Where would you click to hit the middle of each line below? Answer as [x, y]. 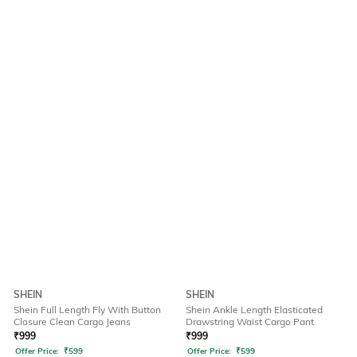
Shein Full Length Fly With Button [87, 310]
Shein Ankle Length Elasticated [254, 310]
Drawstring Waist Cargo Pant [250, 322]
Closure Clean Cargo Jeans [72, 322]
